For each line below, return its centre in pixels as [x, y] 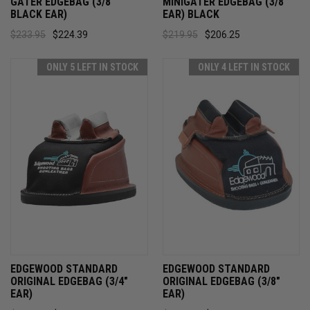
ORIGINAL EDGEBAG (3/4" [69, 281]
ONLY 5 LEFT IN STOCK [92, 67]
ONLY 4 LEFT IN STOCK [244, 67]
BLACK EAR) [39, 14]
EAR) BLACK [191, 14]
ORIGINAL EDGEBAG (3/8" [221, 281]
